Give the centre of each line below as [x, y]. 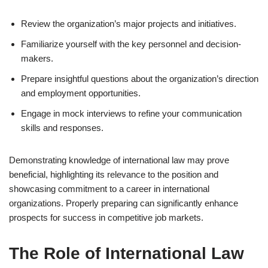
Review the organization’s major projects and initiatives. [129, 24]
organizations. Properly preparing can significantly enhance [124, 203]
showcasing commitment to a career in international [109, 189]
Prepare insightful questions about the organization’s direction [140, 79]
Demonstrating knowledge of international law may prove [119, 160]
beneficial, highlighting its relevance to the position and [114, 174]
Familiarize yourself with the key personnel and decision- [131, 44]
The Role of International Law [127, 253]
